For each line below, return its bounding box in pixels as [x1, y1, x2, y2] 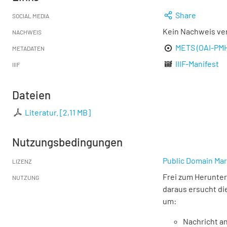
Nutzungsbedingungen [12, 135, 123, 148]
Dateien [12, 88, 51, 101]
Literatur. [25, 107, 59, 117]
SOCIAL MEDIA [12, 12, 49, 19]
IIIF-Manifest [175, 59, 219, 68]
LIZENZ [12, 158, 32, 165]
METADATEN [12, 45, 45, 52]
